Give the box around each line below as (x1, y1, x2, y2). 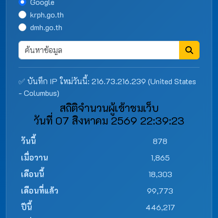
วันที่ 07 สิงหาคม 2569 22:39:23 (34, 113, 184, 127)
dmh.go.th (30, 22, 62, 32)
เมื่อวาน (21, 152, 48, 163)
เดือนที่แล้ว (21, 185, 58, 196)
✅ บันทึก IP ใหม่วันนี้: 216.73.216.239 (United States (18, 76, 196, 86)
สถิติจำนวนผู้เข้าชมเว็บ (59, 101, 159, 114)
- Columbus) (18, 88, 59, 98)
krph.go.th (30, 9, 64, 19)
